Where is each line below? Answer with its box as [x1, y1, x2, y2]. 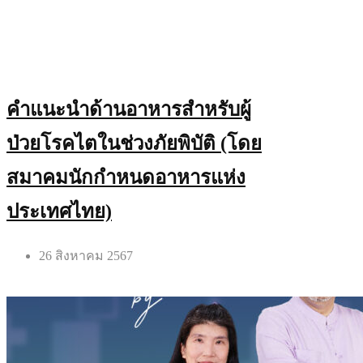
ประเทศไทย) [6, 201, 112, 223]
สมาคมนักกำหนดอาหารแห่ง [6, 167, 246, 189]
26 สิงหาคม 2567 [39, 249, 133, 263]
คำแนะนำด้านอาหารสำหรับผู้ [6, 99, 251, 121]
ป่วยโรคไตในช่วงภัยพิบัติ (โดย [6, 133, 262, 155]
